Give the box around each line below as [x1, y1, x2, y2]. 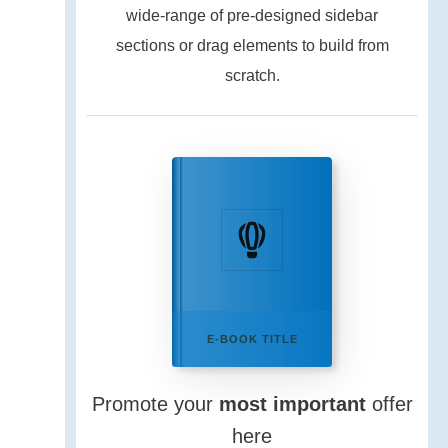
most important [218, 393, 366, 415]
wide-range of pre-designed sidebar [126, 7, 379, 24]
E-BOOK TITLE [206, 333, 298, 345]
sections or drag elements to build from [115, 37, 389, 54]
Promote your [91, 393, 219, 415]
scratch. [224, 67, 280, 84]
